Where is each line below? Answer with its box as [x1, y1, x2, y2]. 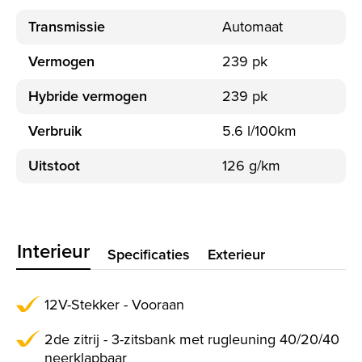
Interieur [17, 237, 90, 267]
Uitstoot [28, 155, 80, 177]
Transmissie [28, 16, 105, 38]
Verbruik [28, 120, 82, 142]
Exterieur [208, 244, 265, 266]
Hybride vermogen [28, 86, 147, 107]
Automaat [222, 16, 283, 38]
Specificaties [107, 244, 190, 266]
